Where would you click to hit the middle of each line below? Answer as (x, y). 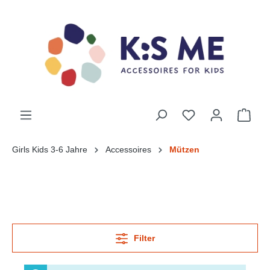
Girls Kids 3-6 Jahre (50, 150)
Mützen (184, 150)
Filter (144, 238)
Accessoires (128, 150)
